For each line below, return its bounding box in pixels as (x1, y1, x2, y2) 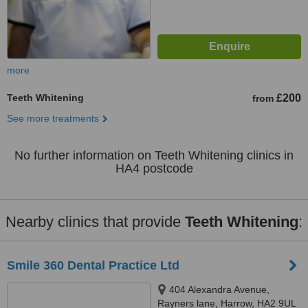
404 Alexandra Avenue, (169, 284, 269, 295)
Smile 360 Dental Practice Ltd (7, 258, 179, 272)
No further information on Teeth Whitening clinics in (14, 148, 294, 162)
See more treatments (7, 113, 99, 124)
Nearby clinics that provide (5, 213, 185, 230)
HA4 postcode (115, 162, 193, 175)
